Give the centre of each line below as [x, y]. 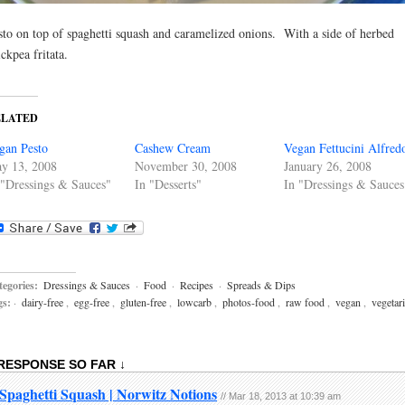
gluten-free [143, 301]
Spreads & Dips [261, 284]
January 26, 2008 [328, 166]
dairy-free [42, 301]
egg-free [92, 301]
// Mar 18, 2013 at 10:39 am [281, 396]
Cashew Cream [173, 148]
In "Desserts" [168, 184]
